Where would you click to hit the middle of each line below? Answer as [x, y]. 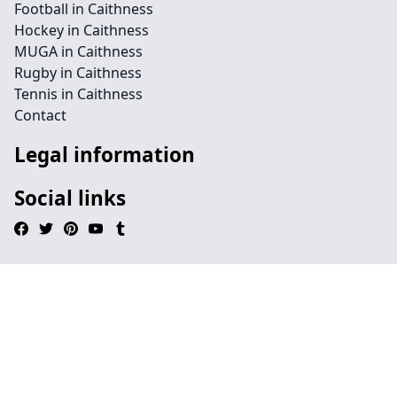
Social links [70, 198]
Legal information [105, 155]
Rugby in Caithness [78, 73]
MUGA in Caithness [78, 51]
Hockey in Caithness [82, 30]
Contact [40, 115]
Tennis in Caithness [78, 94]
